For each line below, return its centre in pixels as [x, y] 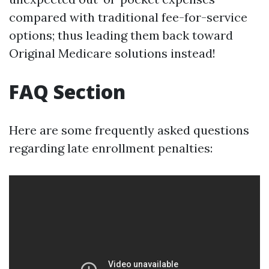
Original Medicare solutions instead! [112, 53]
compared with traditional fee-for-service [128, 17]
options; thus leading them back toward [121, 35]
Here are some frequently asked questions [129, 130]
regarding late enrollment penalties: [111, 148]
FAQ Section [67, 92]
